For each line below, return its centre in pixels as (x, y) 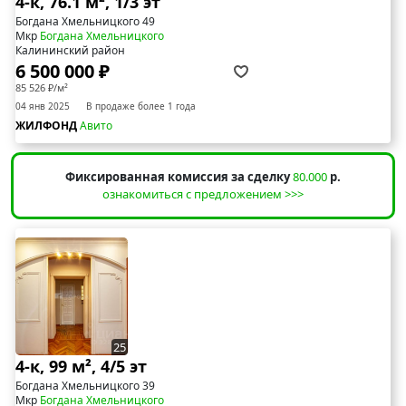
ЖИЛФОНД (48, 125)
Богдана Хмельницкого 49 (85, 21)
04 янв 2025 (43, 106)
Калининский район (70, 50)
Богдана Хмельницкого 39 (85, 385)
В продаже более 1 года (141, 106)
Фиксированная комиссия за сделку (178, 176)
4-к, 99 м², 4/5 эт (81, 366)
